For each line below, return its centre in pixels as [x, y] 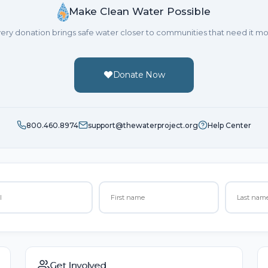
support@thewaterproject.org [143, 125]
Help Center [229, 125]
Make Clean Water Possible [139, 11]
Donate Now [139, 74]
